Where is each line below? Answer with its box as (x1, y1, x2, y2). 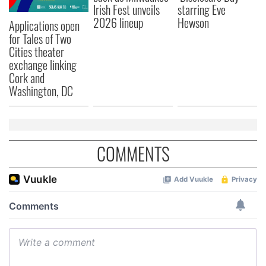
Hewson (178, 13, 210, 31)
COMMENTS (96, 140, 170, 167)
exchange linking (9, 56, 77, 74)
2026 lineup (93, 13, 144, 31)
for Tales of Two (9, 30, 71, 48)
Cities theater (9, 43, 64, 61)
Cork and (9, 69, 45, 87)
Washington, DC (9, 82, 73, 100)
